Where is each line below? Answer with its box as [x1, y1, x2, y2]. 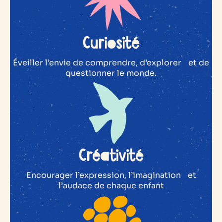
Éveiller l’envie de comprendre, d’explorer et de [13, 57, 209, 68]
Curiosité [82, 33, 140, 55]
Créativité [78, 145, 144, 167]
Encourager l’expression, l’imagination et [26, 169, 196, 180]
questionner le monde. [65, 67, 157, 78]
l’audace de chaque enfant [58, 180, 164, 191]
